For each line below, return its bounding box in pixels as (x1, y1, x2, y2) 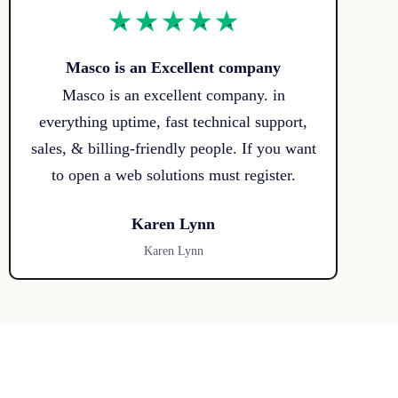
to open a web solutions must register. (51, 166, 296, 185)
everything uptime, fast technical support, (39, 113, 307, 131)
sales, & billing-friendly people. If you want (30, 139, 316, 158)
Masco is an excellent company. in (61, 86, 285, 105)
